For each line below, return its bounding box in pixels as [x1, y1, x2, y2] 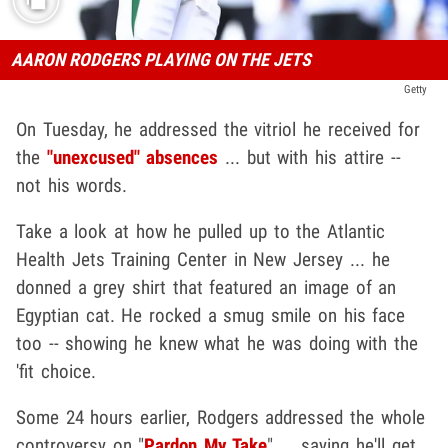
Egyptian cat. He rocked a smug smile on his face [16, 303, 406, 327]
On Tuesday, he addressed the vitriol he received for [16, 117, 420, 141]
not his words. [16, 173, 128, 197]
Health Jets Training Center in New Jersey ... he [16, 247, 390, 271]
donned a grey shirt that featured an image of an [16, 275, 397, 299]
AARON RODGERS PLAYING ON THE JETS [10, 48, 311, 70]
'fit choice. [16, 359, 96, 383]
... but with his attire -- [218, 145, 401, 169]
